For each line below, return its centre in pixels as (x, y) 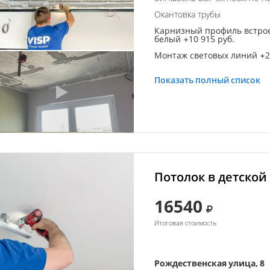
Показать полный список (207, 80)
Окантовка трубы (187, 14)
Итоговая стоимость (185, 222)
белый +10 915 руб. (194, 39)
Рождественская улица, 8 (209, 263)
